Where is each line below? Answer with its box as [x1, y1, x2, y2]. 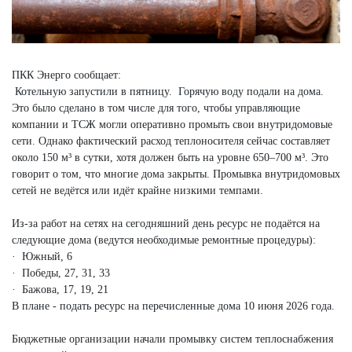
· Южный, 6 [12, 251, 72, 263]
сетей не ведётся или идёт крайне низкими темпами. [12, 185, 263, 197]
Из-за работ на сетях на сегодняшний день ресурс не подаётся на [12, 218, 320, 230]
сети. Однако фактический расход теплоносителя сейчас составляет [12, 135, 330, 148]
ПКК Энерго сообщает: [12, 69, 121, 82]
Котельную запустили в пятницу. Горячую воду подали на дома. [12, 86, 324, 98]
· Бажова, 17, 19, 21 [12, 284, 108, 296]
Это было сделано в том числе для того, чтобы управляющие [12, 102, 300, 115]
